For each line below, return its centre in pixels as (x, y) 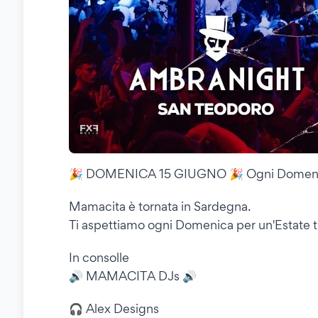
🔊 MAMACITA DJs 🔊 (133, 276)
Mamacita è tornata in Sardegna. (160, 207)
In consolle (99, 258)
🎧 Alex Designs (114, 309)
